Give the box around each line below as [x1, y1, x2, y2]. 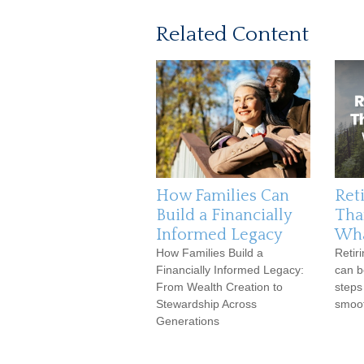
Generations [156, 314, 219, 327]
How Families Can [156, 187, 289, 205]
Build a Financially [156, 206, 292, 224]
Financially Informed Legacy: [156, 263, 304, 276]
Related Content [156, 23, 309, 46]
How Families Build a [156, 246, 263, 259]
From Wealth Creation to [156, 280, 283, 293]
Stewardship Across [156, 297, 257, 310]
